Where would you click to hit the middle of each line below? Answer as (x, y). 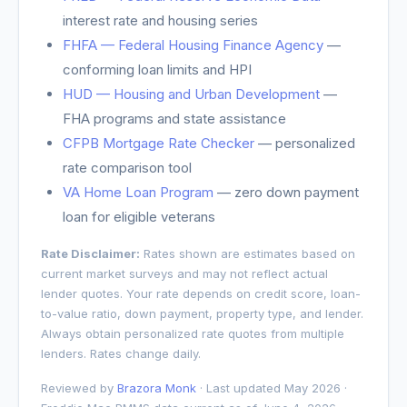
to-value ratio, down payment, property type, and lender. (202, 313)
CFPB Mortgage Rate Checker (159, 143)
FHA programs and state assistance (174, 119)
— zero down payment (286, 192)
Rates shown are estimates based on (248, 253)
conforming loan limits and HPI (157, 69)
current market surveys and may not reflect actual (184, 273)
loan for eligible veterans (139, 217)
